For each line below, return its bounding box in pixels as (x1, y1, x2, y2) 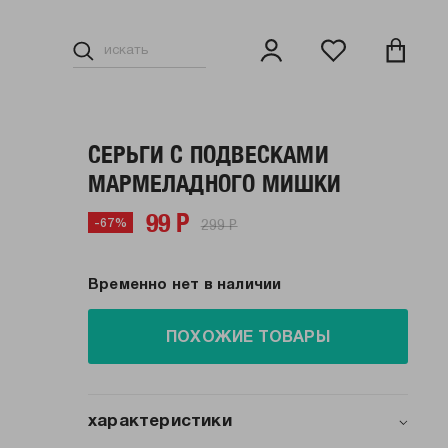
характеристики (88, 414, 232, 429)
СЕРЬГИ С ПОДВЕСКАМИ (88, 140, 329, 168)
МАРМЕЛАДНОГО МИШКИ (88, 169, 342, 197)
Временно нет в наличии (88, 278, 282, 292)
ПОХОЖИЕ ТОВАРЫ (166, 331, 330, 345)
